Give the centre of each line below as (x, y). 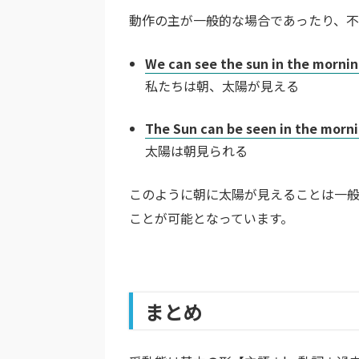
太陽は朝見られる (196, 151)
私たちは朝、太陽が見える (222, 86)
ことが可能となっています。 (211, 218)
